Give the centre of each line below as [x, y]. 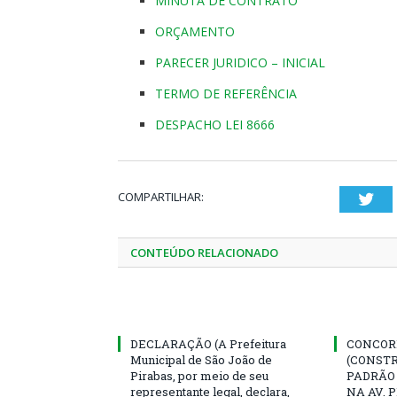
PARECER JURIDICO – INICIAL [240, 62]
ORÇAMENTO [195, 31]
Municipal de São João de [201, 359]
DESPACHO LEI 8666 [215, 124]
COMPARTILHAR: [161, 196]
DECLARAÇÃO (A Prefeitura [208, 343]
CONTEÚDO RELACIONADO [204, 252]
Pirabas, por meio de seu [199, 375]
